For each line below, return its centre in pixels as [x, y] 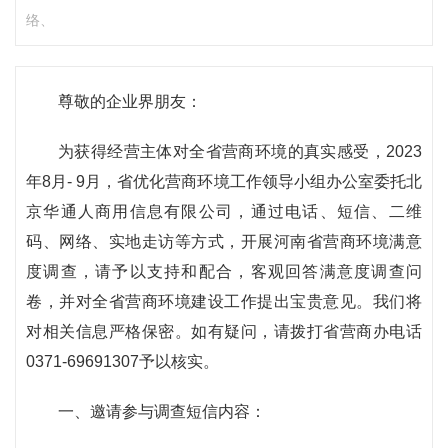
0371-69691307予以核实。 [122, 361]
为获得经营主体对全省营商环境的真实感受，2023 [240, 151]
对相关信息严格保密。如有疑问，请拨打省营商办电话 [224, 331]
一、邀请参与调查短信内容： [162, 411]
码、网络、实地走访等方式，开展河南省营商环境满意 [224, 241]
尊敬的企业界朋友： [130, 101]
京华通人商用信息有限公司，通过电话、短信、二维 [224, 211]
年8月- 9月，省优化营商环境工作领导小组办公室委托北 [224, 181]
